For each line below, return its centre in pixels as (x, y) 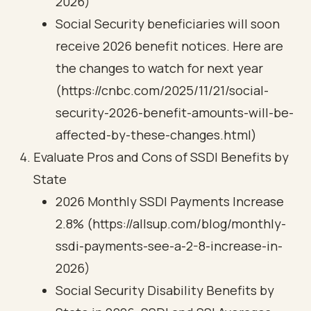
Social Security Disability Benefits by (165, 290)
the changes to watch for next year (159, 68)
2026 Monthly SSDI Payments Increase (170, 201)
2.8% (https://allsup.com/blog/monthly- (171, 224)
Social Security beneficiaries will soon (168, 24)
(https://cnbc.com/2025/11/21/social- (162, 90)
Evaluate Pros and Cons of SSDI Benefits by (161, 157)
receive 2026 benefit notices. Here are (169, 46)
